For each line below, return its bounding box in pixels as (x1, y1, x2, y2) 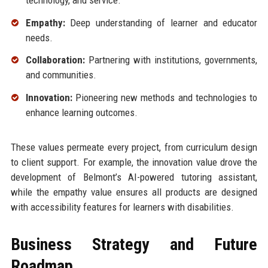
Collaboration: (25, 54, 85, 66)
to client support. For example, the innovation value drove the (10, 156, 258, 169)
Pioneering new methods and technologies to (72, 92, 258, 104)
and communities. (25, 69, 96, 81)
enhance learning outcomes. (25, 106, 138, 119)
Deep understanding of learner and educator (65, 16, 258, 29)
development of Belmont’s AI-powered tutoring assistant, (10, 171, 258, 184)
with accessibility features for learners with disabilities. (10, 201, 234, 214)
